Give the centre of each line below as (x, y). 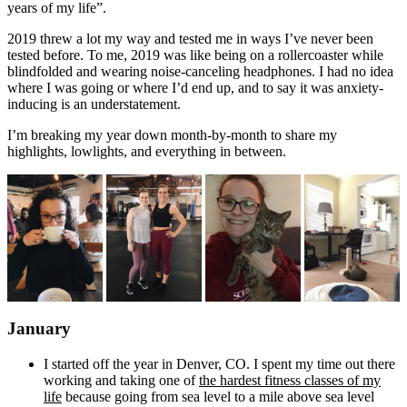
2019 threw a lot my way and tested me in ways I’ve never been (190, 39)
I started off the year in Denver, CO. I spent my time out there (219, 363)
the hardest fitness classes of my (290, 380)
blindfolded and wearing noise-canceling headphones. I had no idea (200, 72)
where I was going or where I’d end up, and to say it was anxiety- (195, 88)
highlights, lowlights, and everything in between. (147, 152)
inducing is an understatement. (94, 104)
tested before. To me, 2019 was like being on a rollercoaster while (195, 55)
